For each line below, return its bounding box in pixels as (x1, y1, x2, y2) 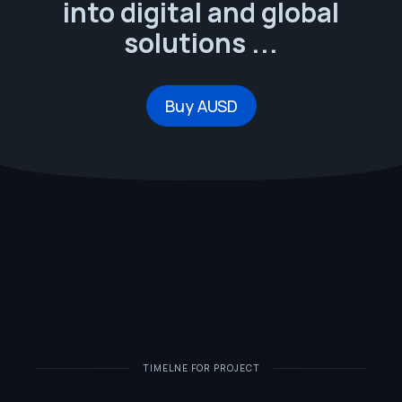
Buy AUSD (164, 94, 238, 117)
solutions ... (124, 23, 278, 61)
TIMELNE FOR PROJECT (142, 361, 260, 374)
